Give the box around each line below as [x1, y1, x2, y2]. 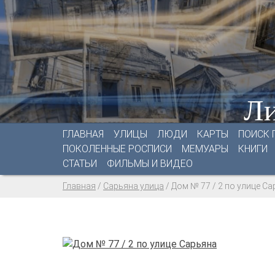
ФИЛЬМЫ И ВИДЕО [107, 158, 193, 169]
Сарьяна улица [103, 181, 164, 191]
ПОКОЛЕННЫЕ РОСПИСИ [63, 143, 172, 155]
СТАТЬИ [63, 158, 97, 169]
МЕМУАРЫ [182, 143, 228, 155]
